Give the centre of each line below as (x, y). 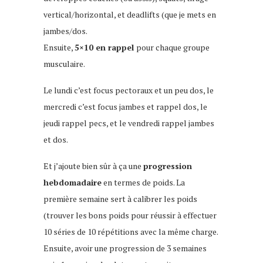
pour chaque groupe (173, 48)
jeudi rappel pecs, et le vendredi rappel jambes (129, 123)
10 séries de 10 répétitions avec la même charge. (131, 232)
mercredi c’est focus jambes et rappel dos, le (125, 107)
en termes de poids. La (143, 183)
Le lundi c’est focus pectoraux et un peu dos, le (129, 90)
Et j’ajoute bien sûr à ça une (93, 166)
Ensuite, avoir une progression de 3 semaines (125, 248)
